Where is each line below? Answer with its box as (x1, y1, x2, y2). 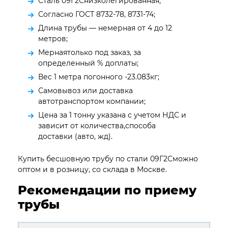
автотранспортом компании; (38, 96, 146, 106)
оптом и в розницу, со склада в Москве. (18, 164, 167, 174)
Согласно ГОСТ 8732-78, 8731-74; (38, 9, 155, 19)
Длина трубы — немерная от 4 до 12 (38, 23, 172, 33)
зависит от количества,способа (38, 121, 156, 130)
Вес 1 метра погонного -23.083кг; (38, 72, 159, 81)
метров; (38, 34, 68, 43)
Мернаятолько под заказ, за (38, 47, 141, 57)
